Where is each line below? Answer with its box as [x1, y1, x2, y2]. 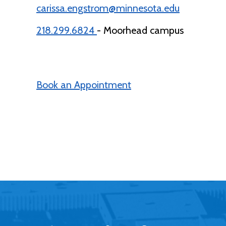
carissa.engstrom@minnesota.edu [36, 2, 180, 15]
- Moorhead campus [97, 24, 184, 37]
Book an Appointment [36, 79, 131, 91]
